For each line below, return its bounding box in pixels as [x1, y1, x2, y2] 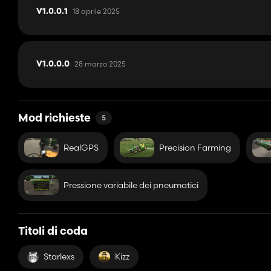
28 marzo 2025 [74, 59, 126, 69]
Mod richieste [18, 113, 91, 125]
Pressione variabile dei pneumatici [63, 179, 198, 191]
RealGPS [63, 142, 99, 153]
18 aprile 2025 [73, 7, 120, 16]
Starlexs [44, 251, 74, 263]
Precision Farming [158, 142, 231, 153]
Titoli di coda [18, 226, 88, 238]
